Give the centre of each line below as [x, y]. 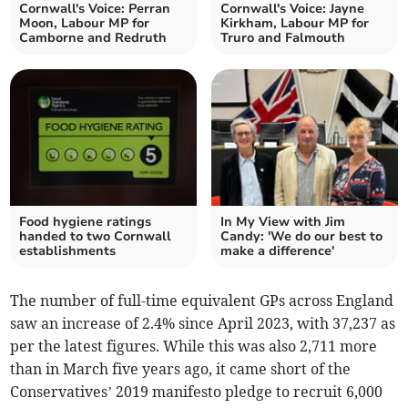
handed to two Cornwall [96, 237]
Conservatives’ [61, 392]
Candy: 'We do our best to [301, 237]
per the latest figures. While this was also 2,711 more [194, 347]
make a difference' [277, 251]
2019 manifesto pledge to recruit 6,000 [248, 392]
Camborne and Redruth [93, 38]
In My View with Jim [283, 222]
